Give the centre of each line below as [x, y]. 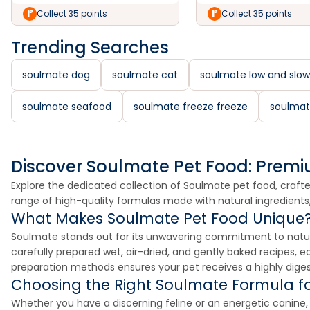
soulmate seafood [67, 107]
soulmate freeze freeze [191, 107]
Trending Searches [90, 47]
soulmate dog [56, 75]
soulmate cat [145, 75]
